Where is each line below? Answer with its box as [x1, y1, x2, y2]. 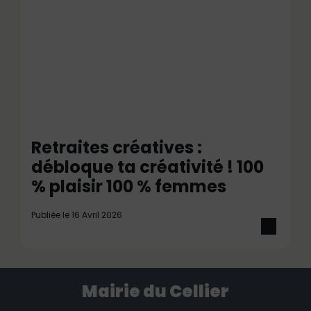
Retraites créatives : [31, 136, 202, 159]
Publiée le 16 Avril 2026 [31, 209, 122, 221]
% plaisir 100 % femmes [31, 175, 226, 198]
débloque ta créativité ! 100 [31, 155, 264, 178]
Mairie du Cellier [82, 280, 229, 303]
